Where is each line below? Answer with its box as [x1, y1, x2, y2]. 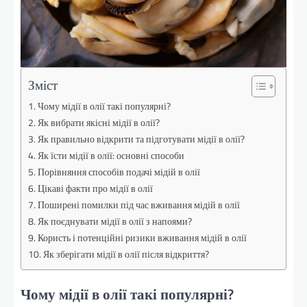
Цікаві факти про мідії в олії [37, 180, 153, 196]
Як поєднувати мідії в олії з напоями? [37, 213, 192, 229]
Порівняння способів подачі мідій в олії [37, 164, 200, 180]
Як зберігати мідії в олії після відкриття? [42, 246, 209, 262]
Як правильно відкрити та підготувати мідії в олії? [37, 131, 245, 147]
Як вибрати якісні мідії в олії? [37, 114, 160, 130]
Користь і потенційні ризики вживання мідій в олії [37, 230, 247, 245]
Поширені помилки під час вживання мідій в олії [37, 197, 240, 212]
